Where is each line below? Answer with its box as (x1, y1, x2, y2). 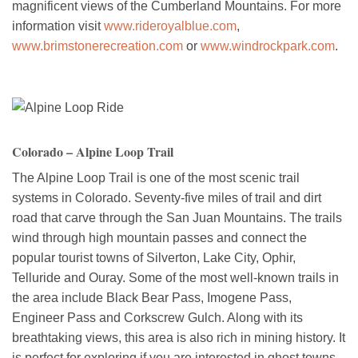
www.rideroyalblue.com (104, 18, 237, 33)
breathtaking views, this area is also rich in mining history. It (12, 330, 345, 344)
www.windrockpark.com (201, 38, 335, 53)
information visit (12, 18, 104, 33)
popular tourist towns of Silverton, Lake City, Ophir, (12, 250, 296, 265)
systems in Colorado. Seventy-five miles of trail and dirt (12, 190, 321, 205)
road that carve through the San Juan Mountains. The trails (12, 210, 342, 225)
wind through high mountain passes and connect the (12, 230, 307, 245)
